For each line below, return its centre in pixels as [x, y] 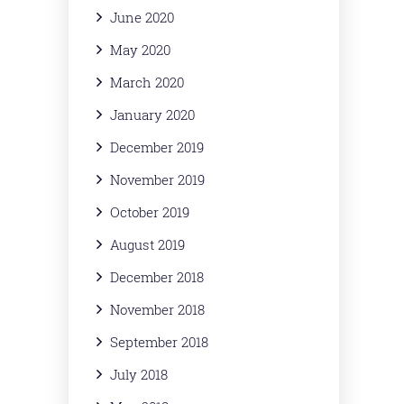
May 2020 [140, 50]
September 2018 [159, 342]
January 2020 [152, 115]
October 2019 [150, 212]
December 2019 [157, 147]
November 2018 [157, 309]
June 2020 [142, 17]
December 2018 [157, 277]
